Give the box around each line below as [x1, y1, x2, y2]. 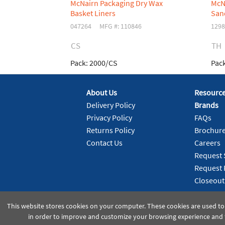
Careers [194, 138, 220, 148]
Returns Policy [86, 125, 135, 136]
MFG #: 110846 [99, 21, 142, 31]
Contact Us [86, 138, 123, 148]
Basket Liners [70, 8, 116, 18]
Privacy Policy [86, 113, 132, 123]
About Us [86, 87, 117, 98]
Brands [194, 100, 218, 110]
